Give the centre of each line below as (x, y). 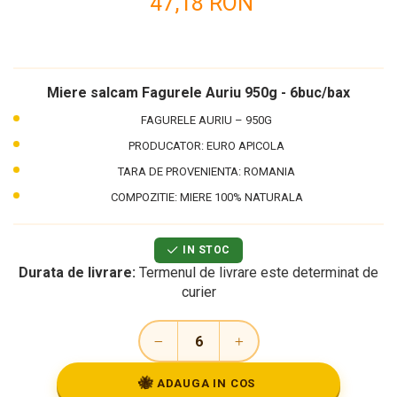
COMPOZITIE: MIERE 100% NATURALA (206, 197)
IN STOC (206, 250)
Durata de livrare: (77, 272)
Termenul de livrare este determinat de (257, 272)
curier (198, 292)
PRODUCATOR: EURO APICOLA (206, 145)
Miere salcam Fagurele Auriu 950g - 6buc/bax (198, 92)
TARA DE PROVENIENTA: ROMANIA (206, 171)
